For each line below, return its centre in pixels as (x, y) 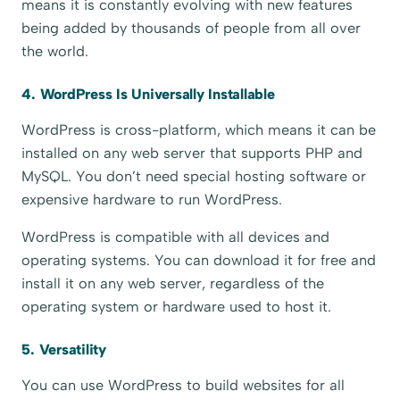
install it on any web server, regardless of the (173, 283)
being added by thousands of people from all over (192, 28)
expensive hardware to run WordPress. (152, 199)
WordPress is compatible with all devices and (176, 237)
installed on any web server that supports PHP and (192, 153)
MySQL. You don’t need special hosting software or (194, 176)
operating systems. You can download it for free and (199, 260)
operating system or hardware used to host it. (177, 306)
